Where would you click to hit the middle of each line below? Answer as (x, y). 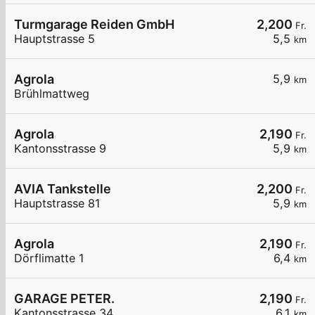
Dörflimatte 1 (49, 258)
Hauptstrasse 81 (57, 204)
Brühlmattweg (52, 94)
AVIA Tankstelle (63, 189)
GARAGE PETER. (64, 299)
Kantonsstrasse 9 (60, 149)
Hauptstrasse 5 (54, 39)
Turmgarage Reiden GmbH (94, 25)
